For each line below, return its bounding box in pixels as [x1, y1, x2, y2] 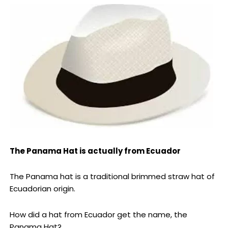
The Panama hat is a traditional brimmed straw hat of [9, 171, 215, 182]
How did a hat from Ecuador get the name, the [9, 209, 187, 220]
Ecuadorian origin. [9, 183, 75, 194]
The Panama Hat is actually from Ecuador [9, 146, 181, 157]
